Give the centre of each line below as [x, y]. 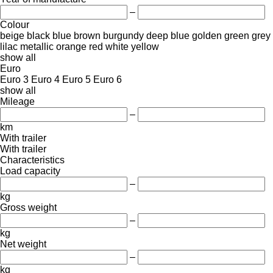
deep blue [168, 35]
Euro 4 [45, 79]
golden [207, 35]
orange [71, 46]
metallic [37, 46]
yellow [145, 46]
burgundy [123, 35]
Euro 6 [108, 79]
